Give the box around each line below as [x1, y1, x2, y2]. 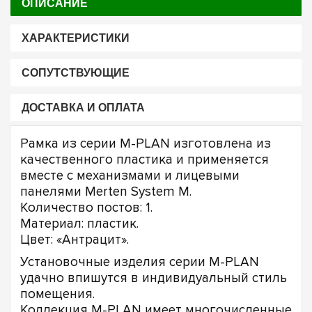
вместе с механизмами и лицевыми [20, 167, 240, 184]
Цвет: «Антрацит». [20, 231, 129, 248]
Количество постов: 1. [20, 199, 153, 216]
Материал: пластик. [20, 215, 139, 232]
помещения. [20, 286, 95, 303]
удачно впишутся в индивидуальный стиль [20, 270, 287, 287]
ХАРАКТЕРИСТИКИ [21, 31, 130, 44]
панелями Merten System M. [20, 183, 192, 200]
